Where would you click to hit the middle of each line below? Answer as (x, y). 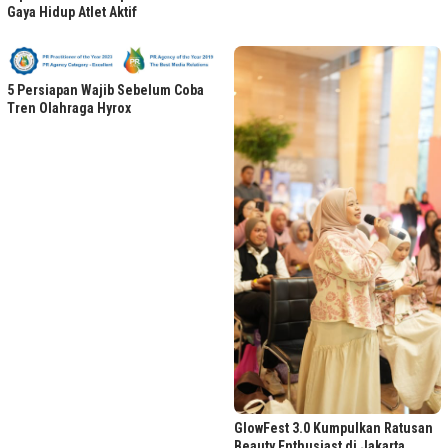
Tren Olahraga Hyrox (69, 108)
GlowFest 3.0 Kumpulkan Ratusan (333, 427)
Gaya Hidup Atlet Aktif (72, 11)
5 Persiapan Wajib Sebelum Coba (105, 90)
